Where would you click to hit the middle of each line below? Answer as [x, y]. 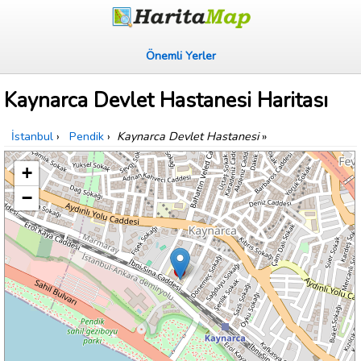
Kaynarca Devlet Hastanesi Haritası [166, 101]
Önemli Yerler [180, 56]
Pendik [87, 137]
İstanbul [32, 137]
